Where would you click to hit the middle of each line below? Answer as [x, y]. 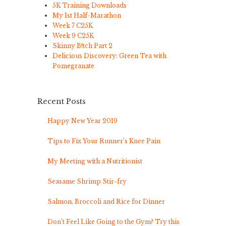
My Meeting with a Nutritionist [95, 161]
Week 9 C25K [73, 35]
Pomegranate [73, 66]
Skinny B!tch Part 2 [82, 45]
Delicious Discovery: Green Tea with [109, 55]
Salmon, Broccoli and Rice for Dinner [107, 201]
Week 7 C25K [73, 25]
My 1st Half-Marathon [87, 15]
